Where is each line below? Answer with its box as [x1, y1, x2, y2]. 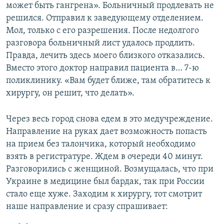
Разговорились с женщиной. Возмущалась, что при [6, 164, 213, 174]
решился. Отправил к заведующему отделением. [6, 13, 203, 23]
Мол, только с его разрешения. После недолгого [6, 25, 199, 35]
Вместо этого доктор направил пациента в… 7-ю [6, 63, 199, 73]
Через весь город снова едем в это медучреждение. [6, 114, 213, 124]
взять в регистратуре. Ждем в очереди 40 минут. [6, 151, 203, 161]
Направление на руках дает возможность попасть [6, 126, 207, 136]
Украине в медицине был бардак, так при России [6, 176, 204, 186]
